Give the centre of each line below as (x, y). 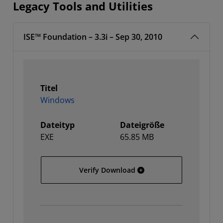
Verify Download (107, 170)
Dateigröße (142, 125)
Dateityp (57, 125)
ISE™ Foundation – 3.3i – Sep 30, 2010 (93, 37)
